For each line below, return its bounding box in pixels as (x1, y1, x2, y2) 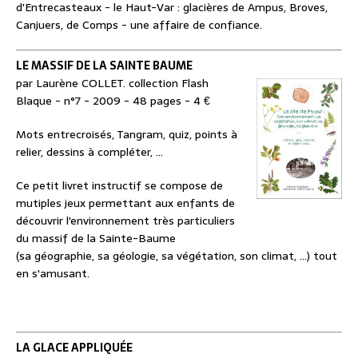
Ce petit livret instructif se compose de (16, 177, 223, 195)
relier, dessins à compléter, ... (16, 143, 163, 161)
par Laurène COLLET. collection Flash (16, 74, 209, 93)
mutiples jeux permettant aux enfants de (16, 194, 235, 213)
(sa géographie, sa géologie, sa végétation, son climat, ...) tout (16, 247, 337, 265)
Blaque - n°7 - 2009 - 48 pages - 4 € (16, 92, 210, 110)
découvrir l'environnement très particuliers (16, 212, 235, 230)
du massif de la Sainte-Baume (16, 229, 176, 248)
